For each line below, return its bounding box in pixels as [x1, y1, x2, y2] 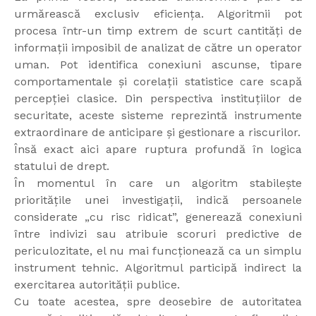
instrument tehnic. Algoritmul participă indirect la [14, 261, 302, 275]
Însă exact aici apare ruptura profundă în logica [14, 142, 302, 157]
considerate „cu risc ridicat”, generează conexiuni [14, 210, 302, 224]
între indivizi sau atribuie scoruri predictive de [14, 227, 302, 241]
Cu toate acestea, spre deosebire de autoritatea [14, 295, 302, 309]
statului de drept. [14, 159, 109, 174]
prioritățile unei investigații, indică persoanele [14, 193, 302, 207]
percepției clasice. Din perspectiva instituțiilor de [14, 92, 302, 106]
